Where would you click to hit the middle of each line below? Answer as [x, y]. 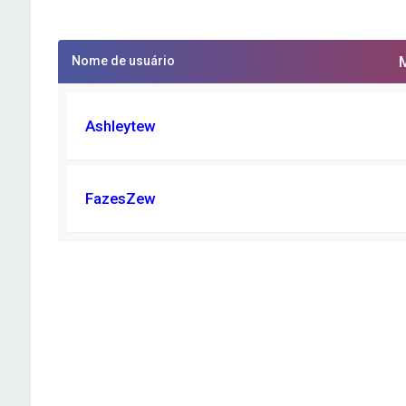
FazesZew [120, 198]
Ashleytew [120, 126]
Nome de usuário [123, 60]
